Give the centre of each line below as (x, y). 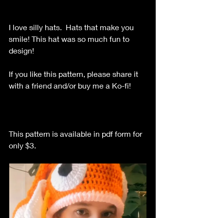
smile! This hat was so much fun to (70, 38)
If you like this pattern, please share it (74, 73)
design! (21, 50)
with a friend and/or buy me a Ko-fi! (70, 85)
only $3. (22, 145)
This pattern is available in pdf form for (76, 133)
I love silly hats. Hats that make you (72, 27)
